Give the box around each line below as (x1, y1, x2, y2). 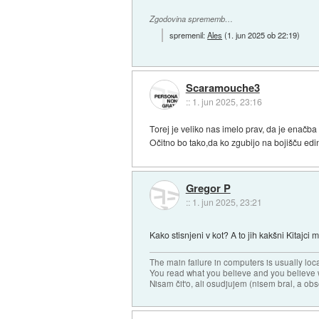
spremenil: (169, 29, 208, 41)
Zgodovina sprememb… (150, 13, 234, 24)
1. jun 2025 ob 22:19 (227, 29, 298, 41)
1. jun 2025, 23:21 (192, 195, 262, 208)
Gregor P (185, 179, 231, 196)
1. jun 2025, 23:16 (192, 95, 262, 108)
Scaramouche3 (185, 79, 260, 95)
